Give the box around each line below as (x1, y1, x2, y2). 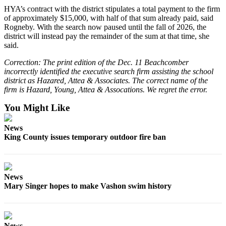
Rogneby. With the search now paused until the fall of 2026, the (4, 22, 206, 31)
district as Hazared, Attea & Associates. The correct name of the (4, 76, 208, 85)
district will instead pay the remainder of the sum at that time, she (4, 31, 209, 40)
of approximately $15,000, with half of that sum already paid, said (4, 13, 213, 22)
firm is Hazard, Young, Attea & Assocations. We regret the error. (4, 85, 207, 94)
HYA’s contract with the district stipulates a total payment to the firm (4, 4, 220, 13)
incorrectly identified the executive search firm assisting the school (4, 67, 213, 76)
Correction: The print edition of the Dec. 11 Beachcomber (4, 58, 189, 67)
